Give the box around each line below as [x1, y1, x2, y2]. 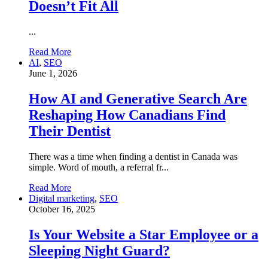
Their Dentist [29, 123, 111, 139]
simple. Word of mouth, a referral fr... [29, 162, 169, 172]
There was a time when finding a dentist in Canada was [29, 151, 237, 162]
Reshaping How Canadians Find [29, 107, 226, 123]
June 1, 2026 [29, 68, 77, 79]
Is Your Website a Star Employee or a [29, 226, 258, 242]
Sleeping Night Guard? [29, 242, 170, 258]
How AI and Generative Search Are [29, 91, 247, 107]
